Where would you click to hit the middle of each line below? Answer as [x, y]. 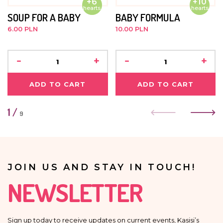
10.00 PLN [132, 29]
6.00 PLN [23, 29]
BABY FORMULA [148, 17]
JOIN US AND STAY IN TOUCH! [102, 167]
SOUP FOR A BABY [44, 17]
